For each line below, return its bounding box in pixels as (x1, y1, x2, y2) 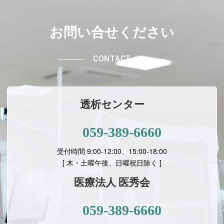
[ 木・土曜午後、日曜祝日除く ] (62, 157, 161, 168)
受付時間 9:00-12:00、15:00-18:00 (57, 146, 167, 156)
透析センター (79, 98, 144, 111)
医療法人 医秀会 (74, 176, 150, 189)
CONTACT (93, 54, 131, 64)
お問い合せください (49, 25, 174, 40)
